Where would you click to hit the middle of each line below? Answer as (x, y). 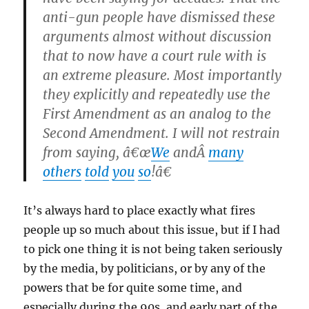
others (62, 172)
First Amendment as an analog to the (157, 114)
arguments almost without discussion (158, 37)
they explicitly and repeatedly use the (157, 95)
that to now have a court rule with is (155, 56)
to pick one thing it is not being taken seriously (153, 249)
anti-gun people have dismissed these (159, 18)
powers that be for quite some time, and (133, 288)
